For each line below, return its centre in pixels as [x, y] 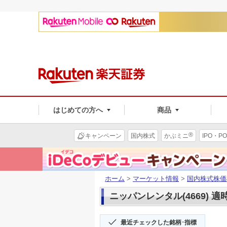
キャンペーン [103, 136]
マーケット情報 [156, 178]
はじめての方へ [78, 110]
